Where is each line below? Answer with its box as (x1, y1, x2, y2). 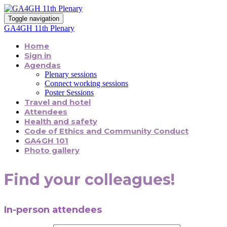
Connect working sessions (45, 79, 128, 88)
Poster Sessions (45, 88, 94, 97)
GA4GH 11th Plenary (4, 24, 74, 32)
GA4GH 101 (24, 136, 68, 145)
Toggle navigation (8, 15, 59, 22)
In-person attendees (4, 204, 102, 215)
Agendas (24, 60, 61, 70)
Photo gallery (24, 145, 80, 155)
